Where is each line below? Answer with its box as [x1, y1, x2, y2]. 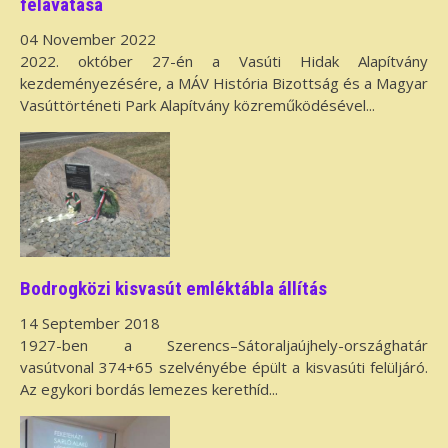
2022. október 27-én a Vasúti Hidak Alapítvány [20, 51, 428, 72]
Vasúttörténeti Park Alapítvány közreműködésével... [20, 95, 375, 116]
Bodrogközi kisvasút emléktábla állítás [20, 276, 327, 300]
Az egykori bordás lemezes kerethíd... [20, 379, 278, 400]
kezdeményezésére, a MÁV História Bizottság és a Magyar [20, 73, 428, 94]
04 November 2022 [20, 29, 156, 50]
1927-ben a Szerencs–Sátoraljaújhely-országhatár [20, 335, 428, 356]
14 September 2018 [20, 313, 160, 334]
